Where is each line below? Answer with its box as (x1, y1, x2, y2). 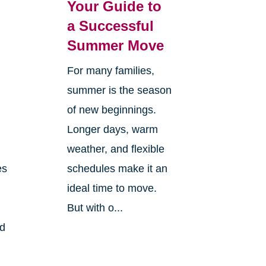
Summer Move (66, 37, 164, 53)
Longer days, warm (66, 123, 158, 135)
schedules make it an (66, 162, 167, 175)
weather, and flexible (66, 142, 164, 155)
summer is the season (66, 84, 172, 96)
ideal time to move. (66, 182, 157, 194)
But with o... (66, 201, 123, 214)
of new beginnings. (66, 103, 156, 116)
